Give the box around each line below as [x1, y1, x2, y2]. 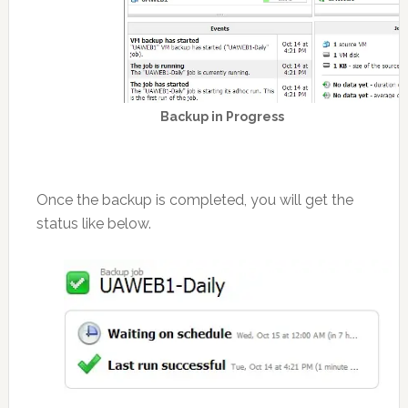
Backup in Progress [159, 109, 284, 125]
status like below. [36, 215, 151, 233]
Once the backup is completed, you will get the [36, 191, 353, 209]
